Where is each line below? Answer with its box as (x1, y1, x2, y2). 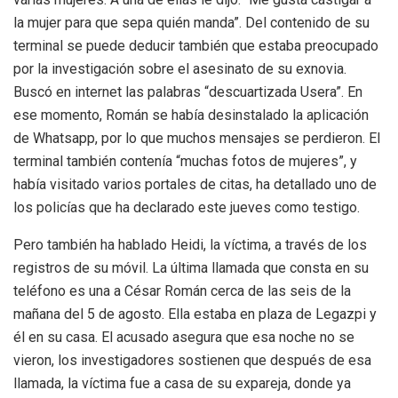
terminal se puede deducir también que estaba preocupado (13, 37, 378, 55)
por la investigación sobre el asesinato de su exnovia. (13, 60, 346, 78)
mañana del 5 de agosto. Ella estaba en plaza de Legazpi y (13, 306, 377, 323)
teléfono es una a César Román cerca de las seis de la (13, 283, 351, 300)
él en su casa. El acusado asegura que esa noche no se (13, 329, 354, 346)
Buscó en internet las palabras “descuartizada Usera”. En (13, 84, 362, 101)
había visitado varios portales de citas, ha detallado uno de (13, 176, 377, 194)
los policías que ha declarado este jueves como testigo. (13, 199, 360, 217)
